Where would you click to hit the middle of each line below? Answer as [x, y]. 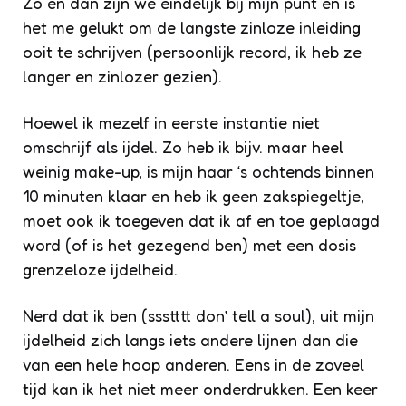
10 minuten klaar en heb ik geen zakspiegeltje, [193, 195]
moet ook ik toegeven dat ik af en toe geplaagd [201, 220]
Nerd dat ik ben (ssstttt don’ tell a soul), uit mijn [198, 315]
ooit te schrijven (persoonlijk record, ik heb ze [192, 51]
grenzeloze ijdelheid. [100, 269]
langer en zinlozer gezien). [122, 76]
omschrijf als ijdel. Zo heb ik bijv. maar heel [183, 146]
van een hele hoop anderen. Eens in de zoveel [193, 364]
